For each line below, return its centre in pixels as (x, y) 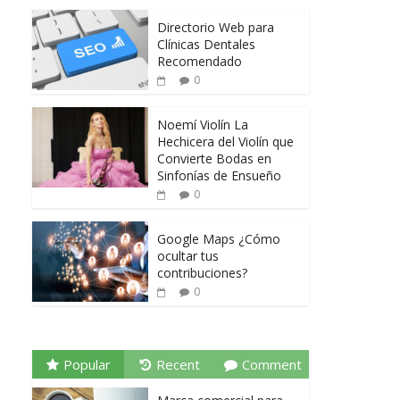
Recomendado (200, 62)
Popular (87, 365)
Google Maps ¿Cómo (219, 239)
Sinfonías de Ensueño (219, 176)
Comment (271, 365)
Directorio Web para (216, 28)
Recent (179, 365)
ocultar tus (188, 256)
